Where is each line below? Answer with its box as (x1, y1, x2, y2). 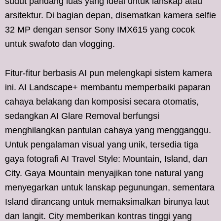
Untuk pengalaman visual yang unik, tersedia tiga (5, 139, 198, 149)
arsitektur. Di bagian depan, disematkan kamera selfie (5, 10, 216, 20)
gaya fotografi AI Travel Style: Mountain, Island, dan (5, 153, 208, 164)
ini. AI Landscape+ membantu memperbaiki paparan (5, 82, 211, 92)
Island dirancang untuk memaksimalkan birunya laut (5, 196, 209, 207)
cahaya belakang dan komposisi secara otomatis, (5, 96, 199, 107)
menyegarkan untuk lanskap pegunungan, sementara (5, 182, 215, 192)
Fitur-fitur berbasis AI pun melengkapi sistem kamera (5, 68, 212, 78)
